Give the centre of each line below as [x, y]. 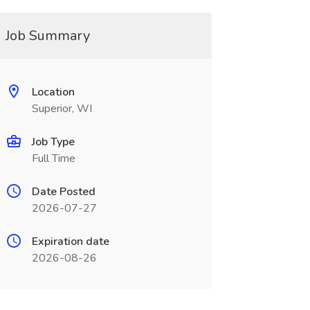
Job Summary [47, 36]
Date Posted [63, 192]
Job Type [53, 142]
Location [53, 92]
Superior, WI [62, 109]
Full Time [53, 158]
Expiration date [70, 241]
